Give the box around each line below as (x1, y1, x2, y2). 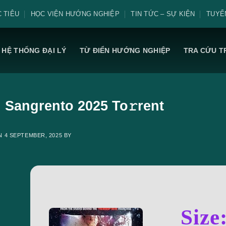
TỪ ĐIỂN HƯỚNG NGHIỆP (79, 46, 171, 54)
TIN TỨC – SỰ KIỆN (131, 10, 195, 18)
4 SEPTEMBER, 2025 (4, 132, 63, 138)
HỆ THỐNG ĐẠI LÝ (2, 46, 67, 54)
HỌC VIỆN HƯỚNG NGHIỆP (30, 10, 120, 18)
